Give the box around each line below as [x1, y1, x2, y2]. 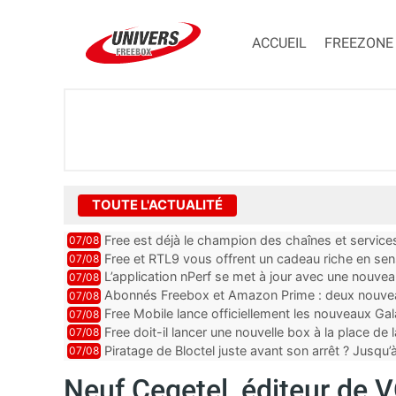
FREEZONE [324, 34, 393, 52]
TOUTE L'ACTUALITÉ [92, 196, 223, 213]
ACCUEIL [252, 34, 307, 52]
